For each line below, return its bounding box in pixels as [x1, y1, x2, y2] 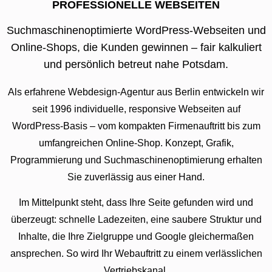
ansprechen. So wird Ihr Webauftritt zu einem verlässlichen [10, 248, 262, 259]
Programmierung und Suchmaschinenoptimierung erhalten [10, 154, 262, 165]
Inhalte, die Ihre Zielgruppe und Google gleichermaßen [18, 231, 254, 242]
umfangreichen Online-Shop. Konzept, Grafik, [38, 137, 234, 148]
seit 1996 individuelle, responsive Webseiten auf [32, 103, 240, 114]
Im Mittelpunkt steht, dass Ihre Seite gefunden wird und [19, 197, 253, 208]
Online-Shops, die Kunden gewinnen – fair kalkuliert [10, 41, 262, 53]
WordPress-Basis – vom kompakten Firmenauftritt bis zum [12, 120, 260, 131]
